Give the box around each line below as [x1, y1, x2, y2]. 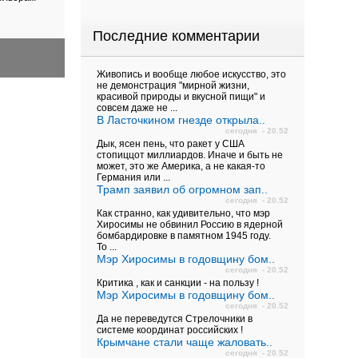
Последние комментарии [93, 28, 260, 44]
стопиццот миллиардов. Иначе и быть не [97, 149, 283, 161]
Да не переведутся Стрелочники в [97, 313, 253, 324]
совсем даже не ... [97, 102, 177, 113]
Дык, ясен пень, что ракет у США [97, 138, 245, 149]
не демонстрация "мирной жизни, [97, 80, 249, 91]
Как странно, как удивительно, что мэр [97, 208, 270, 219]
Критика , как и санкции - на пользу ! [97, 277, 259, 288]
